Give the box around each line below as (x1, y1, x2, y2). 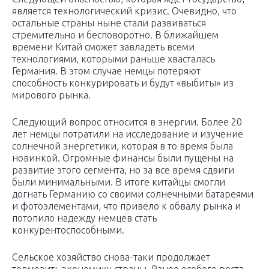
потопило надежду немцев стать (12, 213, 157, 224)
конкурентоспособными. (12, 225, 124, 236)
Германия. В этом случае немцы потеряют (12, 65, 201, 77)
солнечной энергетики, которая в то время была (12, 141, 233, 152)
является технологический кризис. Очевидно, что (12, 5, 237, 17)
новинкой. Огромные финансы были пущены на (12, 153, 234, 164)
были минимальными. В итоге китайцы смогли (12, 177, 225, 188)
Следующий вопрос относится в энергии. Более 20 (12, 116, 242, 128)
